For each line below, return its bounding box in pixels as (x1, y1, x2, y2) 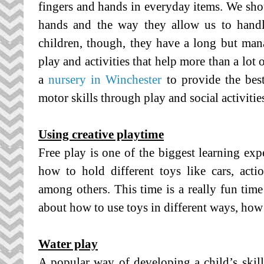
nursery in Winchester (48, 73, 162, 86)
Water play (38, 237, 98, 250)
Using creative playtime (38, 128, 164, 141)
